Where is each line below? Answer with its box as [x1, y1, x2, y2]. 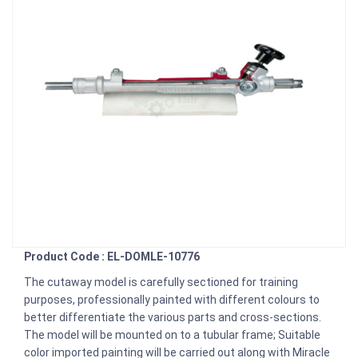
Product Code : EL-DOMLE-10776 [24, 249, 200, 263]
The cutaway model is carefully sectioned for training [24, 275, 298, 288]
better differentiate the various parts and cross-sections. [24, 310, 324, 324]
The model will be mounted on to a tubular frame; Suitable [24, 328, 320, 341]
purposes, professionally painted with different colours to [24, 292, 320, 306]
